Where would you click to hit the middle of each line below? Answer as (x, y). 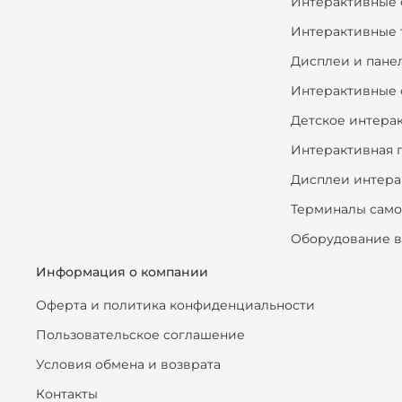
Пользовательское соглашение (140, 334)
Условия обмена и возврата (128, 364)
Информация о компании (122, 271)
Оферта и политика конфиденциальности (175, 305)
